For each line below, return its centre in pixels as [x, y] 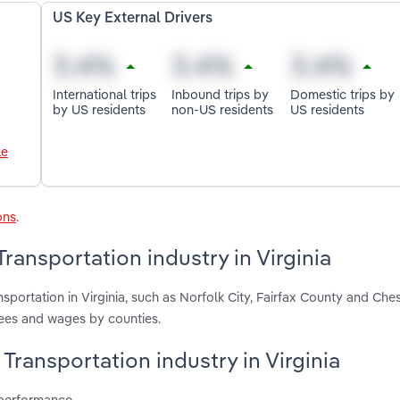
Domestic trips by [342, 94]
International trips [105, 94]
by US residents [100, 109]
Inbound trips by [221, 94]
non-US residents [223, 109]
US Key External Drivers [133, 19]
